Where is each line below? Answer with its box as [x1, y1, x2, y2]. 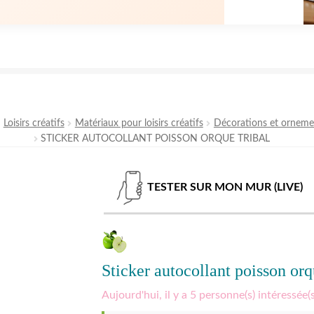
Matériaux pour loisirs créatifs [74, 118, 203, 129]
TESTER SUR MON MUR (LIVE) [146, 182, 303, 193]
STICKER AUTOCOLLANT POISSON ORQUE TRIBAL [41, 134, 271, 144]
